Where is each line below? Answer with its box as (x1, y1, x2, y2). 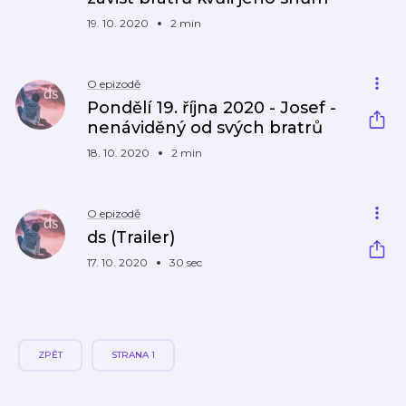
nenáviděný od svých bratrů (87, 118, 323, 138)
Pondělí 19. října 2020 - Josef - (87, 98, 336, 118)
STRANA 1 (111, 349, 155, 361)
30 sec (169, 256, 202, 269)
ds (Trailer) (87, 227, 175, 247)
